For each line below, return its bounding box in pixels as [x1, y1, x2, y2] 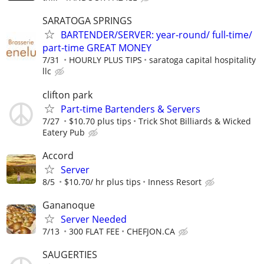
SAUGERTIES [42, 248, 97, 262]
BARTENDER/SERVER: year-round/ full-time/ [61, 28, 252, 42]
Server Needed [61, 213, 127, 226]
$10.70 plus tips [69, 115, 131, 127]
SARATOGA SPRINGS [42, 14, 132, 28]
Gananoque [42, 199, 95, 212]
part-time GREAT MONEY [42, 41, 151, 55]
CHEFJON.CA [127, 226, 175, 237]
